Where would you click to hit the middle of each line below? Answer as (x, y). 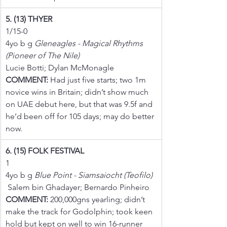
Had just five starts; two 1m (98, 80)
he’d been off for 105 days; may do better (81, 116)
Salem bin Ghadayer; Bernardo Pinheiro (79, 187)
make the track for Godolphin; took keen (80, 211)
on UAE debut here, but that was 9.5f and (80, 104)
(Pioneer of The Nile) (43, 55)
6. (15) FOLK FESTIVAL (45, 150)
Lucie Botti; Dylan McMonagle (60, 67)
